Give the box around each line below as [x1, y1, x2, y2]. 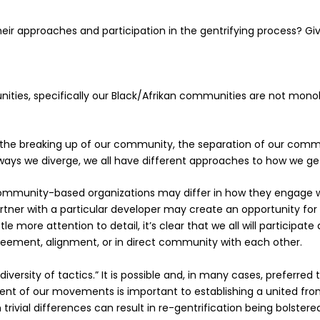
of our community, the [78, 136, 199, 151]
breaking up [19, 136, 79, 151]
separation [198, 136, 252, 151]
